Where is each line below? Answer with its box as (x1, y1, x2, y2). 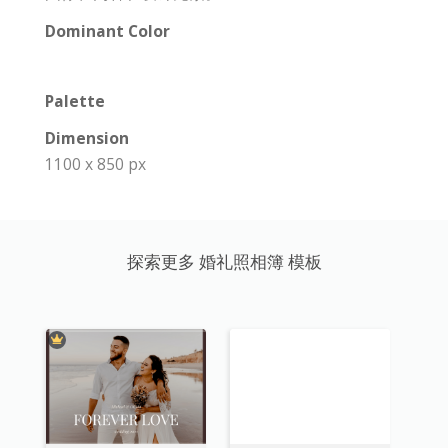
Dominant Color (45, 20, 170, 42)
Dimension (45, 127, 129, 149)
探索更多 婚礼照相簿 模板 (126, 250, 322, 273)
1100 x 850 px (45, 153, 146, 175)
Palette (45, 90, 105, 112)
